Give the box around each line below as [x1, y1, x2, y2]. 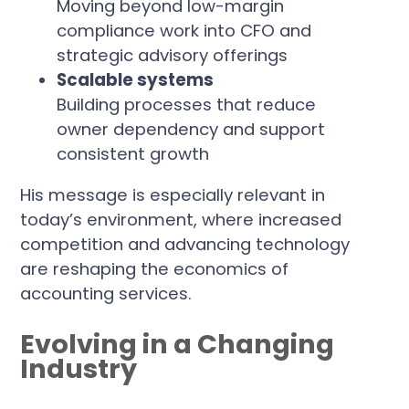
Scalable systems [57, 68, 215, 91]
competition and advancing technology [20, 233, 351, 257]
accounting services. [20, 282, 193, 306]
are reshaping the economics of [20, 257, 289, 281]
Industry [20, 351, 138, 388]
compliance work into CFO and [57, 18, 312, 42]
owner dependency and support [57, 117, 326, 141]
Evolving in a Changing [20, 326, 335, 363]
